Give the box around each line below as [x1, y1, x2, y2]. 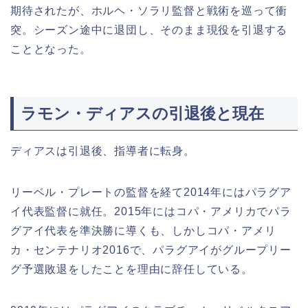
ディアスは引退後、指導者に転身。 [10, 144, 195, 157]
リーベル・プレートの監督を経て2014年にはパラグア [10, 186, 291, 198]
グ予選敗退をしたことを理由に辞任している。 [10, 263, 253, 275]
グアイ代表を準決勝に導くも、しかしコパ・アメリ [10, 224, 276, 236]
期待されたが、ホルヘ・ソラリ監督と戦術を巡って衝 [10, 5, 288, 17]
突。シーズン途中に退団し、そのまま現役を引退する [10, 24, 288, 36]
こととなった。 [10, 43, 91, 56]
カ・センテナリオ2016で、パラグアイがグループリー [10, 243, 291, 256]
